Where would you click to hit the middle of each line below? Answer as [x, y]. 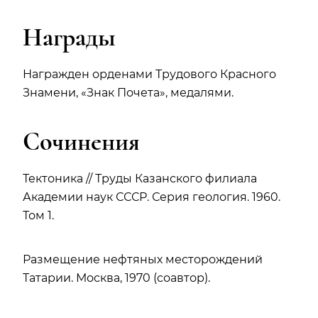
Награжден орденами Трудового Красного [149, 75]
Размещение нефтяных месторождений [143, 260]
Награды [69, 38]
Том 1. [38, 216]
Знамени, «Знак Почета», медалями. [128, 93]
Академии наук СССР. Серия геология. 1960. [152, 197]
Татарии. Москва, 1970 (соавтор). [116, 278]
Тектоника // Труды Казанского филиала [140, 179]
